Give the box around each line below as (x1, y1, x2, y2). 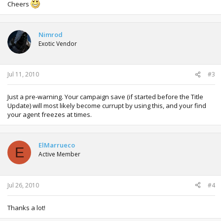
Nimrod (38, 30, 63, 39)
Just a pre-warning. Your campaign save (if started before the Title (7, 92, 203, 101)
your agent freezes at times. (7, 110, 92, 119)
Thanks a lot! (7, 203, 45, 212)
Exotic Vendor (38, 39, 77, 48)
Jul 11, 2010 (7, 70, 39, 78)
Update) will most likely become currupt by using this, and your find (7, 101, 206, 110)
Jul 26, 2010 (7, 181, 39, 189)
